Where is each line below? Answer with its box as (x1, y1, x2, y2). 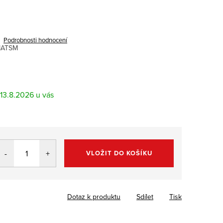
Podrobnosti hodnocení (3, 35, 67, 44)
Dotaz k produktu (67, 191, 120, 202)
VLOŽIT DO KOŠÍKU (86, 148, 152, 158)
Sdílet (136, 191, 153, 202)
